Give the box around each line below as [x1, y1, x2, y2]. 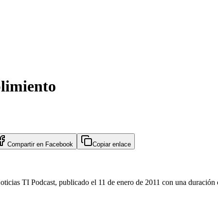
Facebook [45, 140, 73, 148]
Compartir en [7, 140, 45, 148]
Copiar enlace [92, 140, 131, 148]
